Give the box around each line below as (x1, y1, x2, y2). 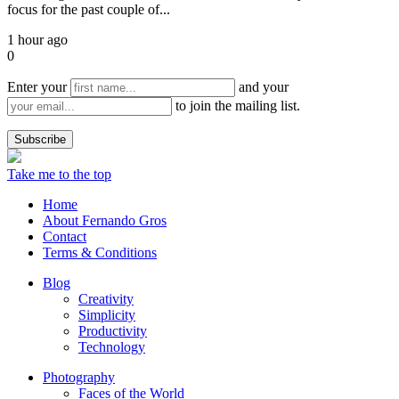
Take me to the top (7, 166, 111, 182)
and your (235, 78, 289, 94)
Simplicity (78, 306, 135, 322)
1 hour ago (7, 31, 68, 47)
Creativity (78, 290, 134, 306)
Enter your (7, 78, 70, 94)
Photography (43, 369, 115, 385)
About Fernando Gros (43, 212, 167, 228)
